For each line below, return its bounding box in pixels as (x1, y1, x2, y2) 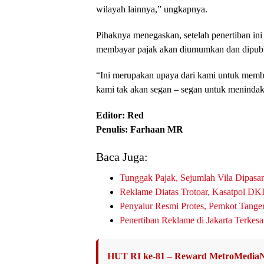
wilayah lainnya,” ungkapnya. (96, 4, 207, 14)
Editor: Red (96, 110, 144, 120)
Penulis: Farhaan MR (96, 124, 183, 134)
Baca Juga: (96, 150, 148, 163)
